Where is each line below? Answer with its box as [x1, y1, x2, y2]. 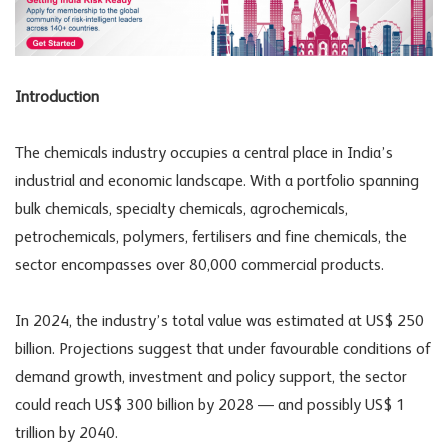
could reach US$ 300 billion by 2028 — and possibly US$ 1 [15, 398, 405, 415]
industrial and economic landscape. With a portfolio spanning [15, 174, 419, 191]
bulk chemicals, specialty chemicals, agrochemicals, [15, 202, 348, 219]
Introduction [15, 90, 103, 107]
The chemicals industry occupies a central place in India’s [15, 146, 393, 163]
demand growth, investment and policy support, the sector [15, 370, 407, 387]
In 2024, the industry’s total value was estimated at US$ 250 [15, 314, 424, 331]
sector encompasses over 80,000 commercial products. [15, 258, 388, 275]
